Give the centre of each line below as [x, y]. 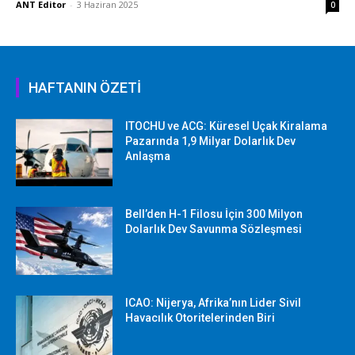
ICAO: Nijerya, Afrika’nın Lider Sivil [214, 302]
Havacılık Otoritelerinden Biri [200, 317]
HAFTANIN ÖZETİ [85, 87]
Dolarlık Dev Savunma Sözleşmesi [214, 229]
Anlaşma [148, 156]
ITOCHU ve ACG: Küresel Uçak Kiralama [227, 126]
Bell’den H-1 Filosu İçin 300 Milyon [214, 214]
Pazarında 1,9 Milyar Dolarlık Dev [211, 141]
